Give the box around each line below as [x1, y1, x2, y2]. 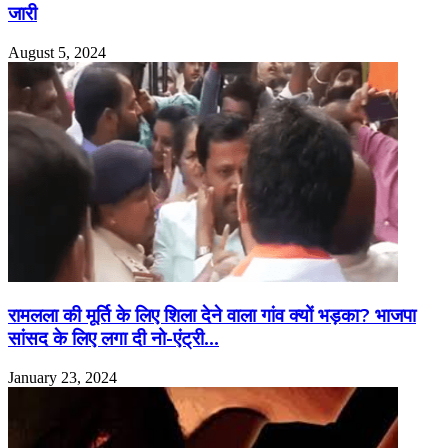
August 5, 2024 [8, 43, 106, 61]
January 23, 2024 [8, 369, 117, 386]
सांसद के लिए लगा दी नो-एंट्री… [8, 327, 219, 351]
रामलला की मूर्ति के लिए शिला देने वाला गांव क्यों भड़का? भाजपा [8, 304, 416, 328]
